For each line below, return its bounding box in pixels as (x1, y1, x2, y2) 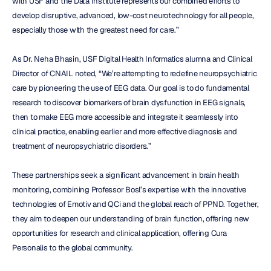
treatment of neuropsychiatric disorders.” (12, 140, 151, 151)
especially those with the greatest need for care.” (12, 24, 179, 35)
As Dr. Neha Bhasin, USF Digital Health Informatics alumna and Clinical (12, 53, 252, 64)
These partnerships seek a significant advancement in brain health (12, 169, 240, 180)
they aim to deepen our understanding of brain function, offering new (12, 213, 249, 224)
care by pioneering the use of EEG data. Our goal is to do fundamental (12, 82, 249, 93)
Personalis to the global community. (12, 242, 133, 253)
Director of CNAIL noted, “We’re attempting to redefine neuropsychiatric (12, 68, 257, 79)
